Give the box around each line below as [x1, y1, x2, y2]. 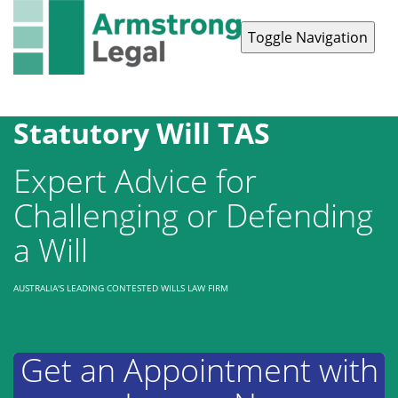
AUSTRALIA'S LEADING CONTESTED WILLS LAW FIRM [13, 283, 228, 294]
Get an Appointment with [20, 348, 378, 392]
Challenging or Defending [13, 194, 373, 237]
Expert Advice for [13, 159, 257, 203]
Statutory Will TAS [13, 114, 270, 152]
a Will [13, 228, 88, 272]
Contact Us [13, 84, 94, 107]
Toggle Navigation [248, 28, 368, 47]
